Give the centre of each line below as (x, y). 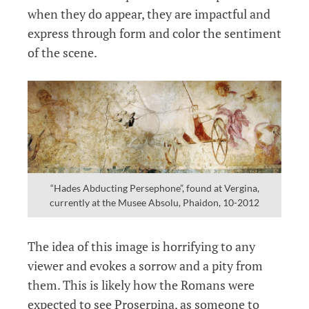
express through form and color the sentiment (154, 33)
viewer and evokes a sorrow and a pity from (145, 265)
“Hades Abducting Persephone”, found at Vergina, (154, 188)
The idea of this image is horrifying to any (141, 246)
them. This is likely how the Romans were (141, 285)
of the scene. (63, 52)
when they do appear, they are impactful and (149, 13)
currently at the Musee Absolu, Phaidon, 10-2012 (154, 203)
